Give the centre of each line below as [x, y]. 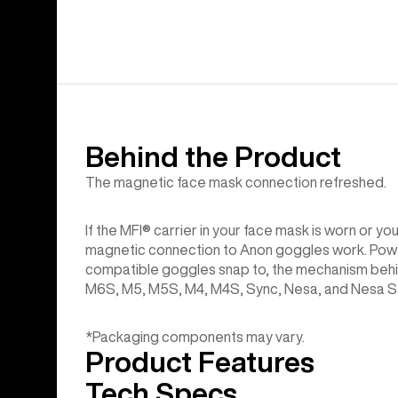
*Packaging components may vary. [195, 337]
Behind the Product [213, 157]
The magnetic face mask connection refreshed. [236, 183]
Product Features [200, 362]
